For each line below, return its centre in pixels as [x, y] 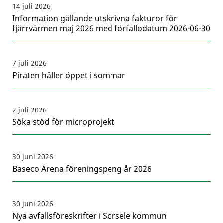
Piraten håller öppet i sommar [69, 75]
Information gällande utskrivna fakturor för [95, 19]
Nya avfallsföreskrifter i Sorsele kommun [90, 216]
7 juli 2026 [30, 63]
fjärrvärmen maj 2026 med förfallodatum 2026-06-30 [111, 29]
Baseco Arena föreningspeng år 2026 [82, 169]
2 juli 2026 [30, 110]
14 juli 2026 [32, 6]
